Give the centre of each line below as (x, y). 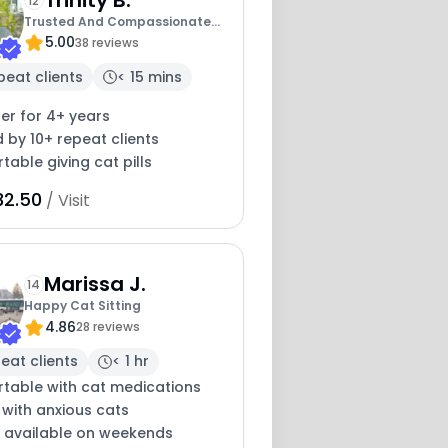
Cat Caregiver (69, 42)
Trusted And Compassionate (117, 21)
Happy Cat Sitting (82, 306)
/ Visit (65, 200)
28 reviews (107, 327)
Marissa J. (94, 284)
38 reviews (106, 42)
